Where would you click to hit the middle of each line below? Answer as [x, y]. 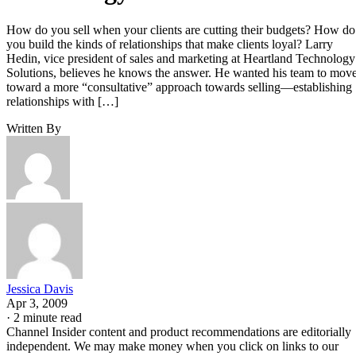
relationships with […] [62, 101]
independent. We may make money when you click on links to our [172, 346]
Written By [34, 128]
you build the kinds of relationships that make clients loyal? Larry [170, 44]
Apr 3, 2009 [37, 303]
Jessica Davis [40, 288]
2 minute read [48, 317]
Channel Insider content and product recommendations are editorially [179, 331]
